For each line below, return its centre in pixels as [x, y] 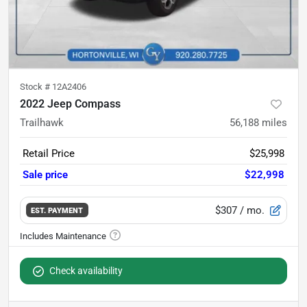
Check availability [86, 270]
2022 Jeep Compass [70, 103]
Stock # [36, 86]
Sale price [45, 174]
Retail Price [49, 153]
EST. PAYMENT [57, 211]
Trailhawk [42, 122]
